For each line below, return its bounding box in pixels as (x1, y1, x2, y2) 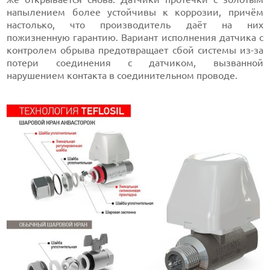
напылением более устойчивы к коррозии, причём (7, 7, 263, 18)
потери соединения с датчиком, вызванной (7, 57, 263, 69)
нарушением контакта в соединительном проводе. (7, 70, 238, 81)
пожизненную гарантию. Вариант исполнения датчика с (7, 32, 263, 43)
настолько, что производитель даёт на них (7, 19, 263, 31)
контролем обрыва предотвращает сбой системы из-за (7, 45, 263, 56)
